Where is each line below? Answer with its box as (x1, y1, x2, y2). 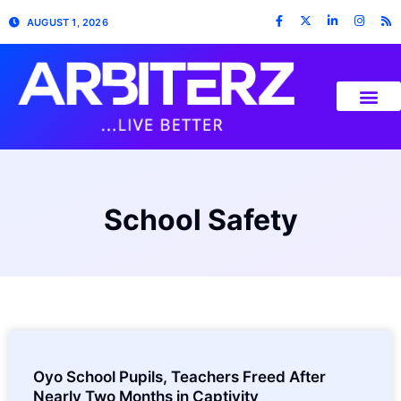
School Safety (103, 201, 298, 237)
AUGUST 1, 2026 (27, 15, 108, 29)
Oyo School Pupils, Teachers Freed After (33, 367, 326, 386)
